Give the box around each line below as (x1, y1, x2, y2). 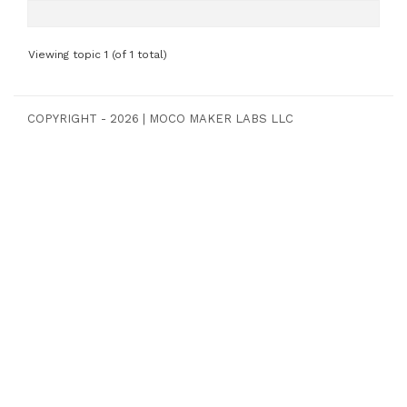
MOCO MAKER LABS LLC (149, 112, 293, 126)
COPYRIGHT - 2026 (27, 112, 139, 126)
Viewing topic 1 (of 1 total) (28, 48, 167, 62)
